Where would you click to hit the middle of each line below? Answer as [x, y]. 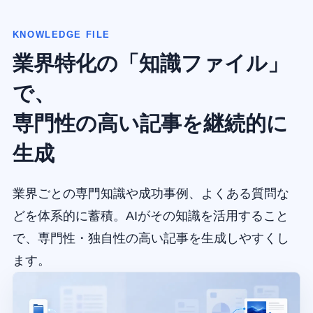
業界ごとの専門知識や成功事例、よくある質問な [151, 193]
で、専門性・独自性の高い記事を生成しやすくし [151, 238]
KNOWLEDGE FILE [61, 34]
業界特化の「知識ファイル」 [150, 63]
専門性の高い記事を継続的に [150, 123]
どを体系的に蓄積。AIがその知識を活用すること [150, 216]
